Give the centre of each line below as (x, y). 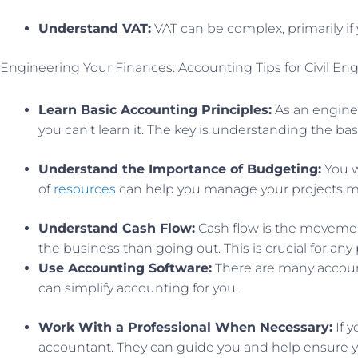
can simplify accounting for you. (138, 288)
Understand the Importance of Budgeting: (180, 169)
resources (85, 189)
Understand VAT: (95, 28)
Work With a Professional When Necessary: (185, 327)
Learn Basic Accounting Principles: (155, 109)
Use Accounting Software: (125, 268)
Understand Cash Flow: (117, 228)
